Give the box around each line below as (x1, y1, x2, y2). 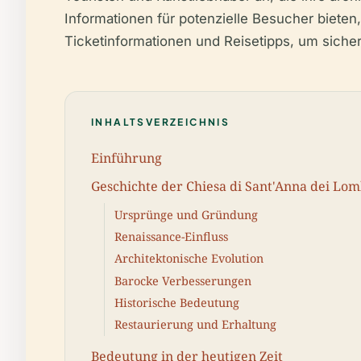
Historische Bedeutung (114, 295, 239, 311)
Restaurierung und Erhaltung (114, 317, 276, 333)
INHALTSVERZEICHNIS (91, 116, 230, 128)
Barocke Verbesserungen (114, 272, 251, 288)
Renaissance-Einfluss (114, 228, 228, 244)
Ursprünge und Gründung (114, 206, 258, 222)
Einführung (91, 148, 162, 167)
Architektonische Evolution (114, 251, 263, 267)
